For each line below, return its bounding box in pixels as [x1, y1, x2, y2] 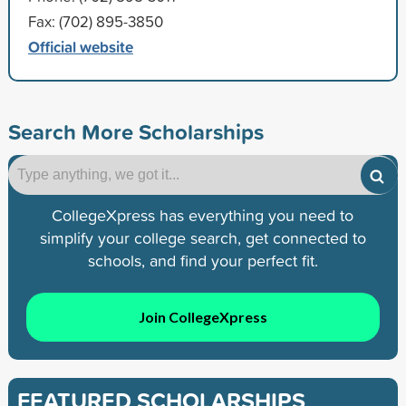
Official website [27, 34, 133, 58]
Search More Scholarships [7, 115, 264, 147]
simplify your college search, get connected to [39, 226, 366, 249]
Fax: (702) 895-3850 [27, 10, 163, 32]
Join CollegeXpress [138, 308, 267, 326]
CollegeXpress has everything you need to [52, 203, 354, 227]
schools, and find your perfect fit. [87, 248, 318, 272]
